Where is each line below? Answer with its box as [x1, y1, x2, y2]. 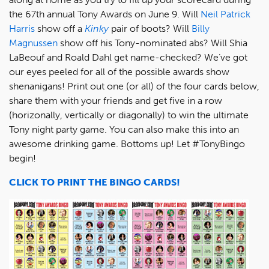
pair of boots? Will [109, 23, 192, 34]
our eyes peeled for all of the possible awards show [9, 66, 229, 77]
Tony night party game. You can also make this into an [9, 124, 239, 135]
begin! [9, 153, 36, 164]
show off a [35, 23, 85, 34]
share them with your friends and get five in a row [9, 95, 222, 106]
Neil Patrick [201, 8, 250, 20]
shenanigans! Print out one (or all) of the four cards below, [9, 80, 259, 92]
